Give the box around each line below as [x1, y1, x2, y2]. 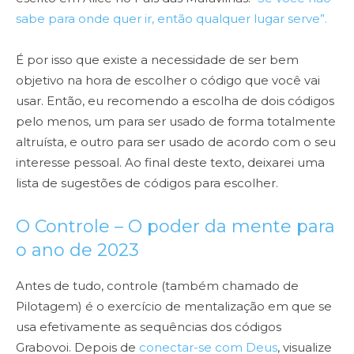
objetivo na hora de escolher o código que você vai [16, 73, 320, 88]
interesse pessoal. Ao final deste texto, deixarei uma [16, 155, 325, 171]
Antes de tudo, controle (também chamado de [16, 278, 299, 294]
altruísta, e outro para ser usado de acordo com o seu [16, 134, 336, 150]
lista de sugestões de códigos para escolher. [16, 175, 284, 191]
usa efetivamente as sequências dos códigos [16, 319, 281, 335]
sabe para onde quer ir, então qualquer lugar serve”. [16, 11, 330, 27]
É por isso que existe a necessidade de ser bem [16, 52, 299, 68]
